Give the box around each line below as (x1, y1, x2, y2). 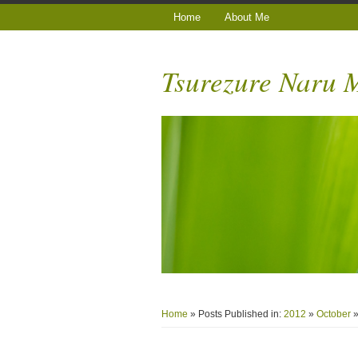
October (316, 308, 352, 320)
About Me (225, 11, 270, 23)
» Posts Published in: (188, 308, 284, 320)
